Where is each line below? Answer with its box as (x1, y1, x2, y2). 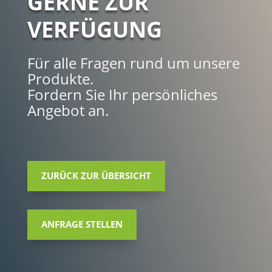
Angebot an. (27, 100, 109, 120)
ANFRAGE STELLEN (41, 218, 123, 231)
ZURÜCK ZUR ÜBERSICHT (41, 169, 151, 182)
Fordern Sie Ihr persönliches (27, 84, 217, 104)
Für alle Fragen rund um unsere (27, 52, 240, 73)
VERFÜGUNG (27, 14, 162, 44)
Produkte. (27, 68, 93, 89)
